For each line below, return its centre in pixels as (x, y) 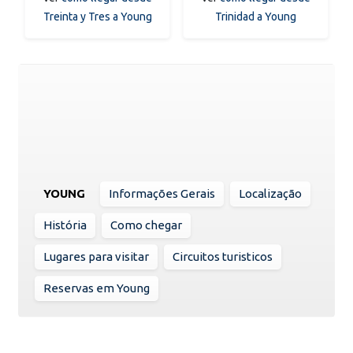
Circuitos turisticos (223, 256)
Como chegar (146, 225)
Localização (270, 193)
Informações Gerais (162, 193)
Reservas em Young (97, 288)
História (65, 225)
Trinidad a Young (256, 16)
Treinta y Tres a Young (97, 16)
